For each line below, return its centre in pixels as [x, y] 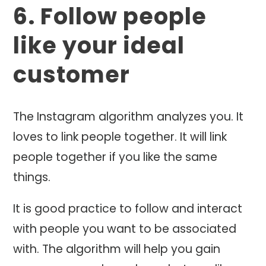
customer [72, 74]
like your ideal [99, 45]
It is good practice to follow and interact [128, 209]
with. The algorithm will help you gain [117, 249]
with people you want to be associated [125, 229]
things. [32, 177]
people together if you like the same [115, 157]
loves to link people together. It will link [120, 137]
